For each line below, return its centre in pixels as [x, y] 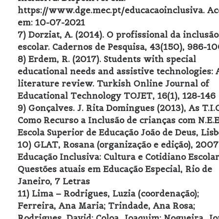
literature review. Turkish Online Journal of [113, 84]
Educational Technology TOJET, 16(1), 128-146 [117, 96]
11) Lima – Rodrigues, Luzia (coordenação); [108, 194]
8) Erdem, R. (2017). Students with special [107, 59]
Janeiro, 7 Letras [54, 181]
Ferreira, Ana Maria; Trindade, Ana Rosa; [106, 206]
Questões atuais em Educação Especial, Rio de [115, 169]
